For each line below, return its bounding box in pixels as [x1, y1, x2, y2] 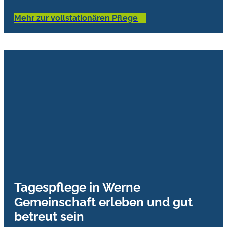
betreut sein [14, 209, 84, 224]
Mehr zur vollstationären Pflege [14, 13, 138, 23]
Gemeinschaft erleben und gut [14, 195, 193, 210]
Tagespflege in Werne [14, 180, 140, 195]
